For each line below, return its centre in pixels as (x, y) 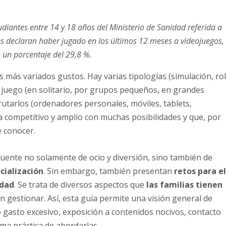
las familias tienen (185, 184)
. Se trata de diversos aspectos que (80, 184)
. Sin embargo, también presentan (109, 171)
